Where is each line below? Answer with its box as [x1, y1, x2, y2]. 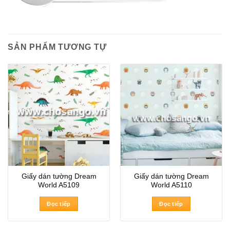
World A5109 [38, 181, 80, 189]
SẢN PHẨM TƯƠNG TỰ [8, 43, 107, 52]
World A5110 [150, 181, 192, 189]
